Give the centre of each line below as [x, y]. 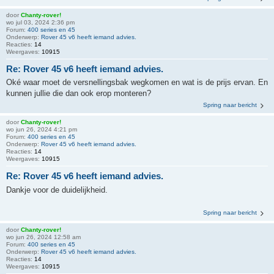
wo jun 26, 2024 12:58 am [43, 237]
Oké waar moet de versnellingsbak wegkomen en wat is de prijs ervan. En [137, 82]
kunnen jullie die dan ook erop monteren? [79, 93]
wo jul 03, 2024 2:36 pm [40, 22]
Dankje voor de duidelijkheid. [57, 190]
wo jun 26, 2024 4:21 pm [42, 129]
